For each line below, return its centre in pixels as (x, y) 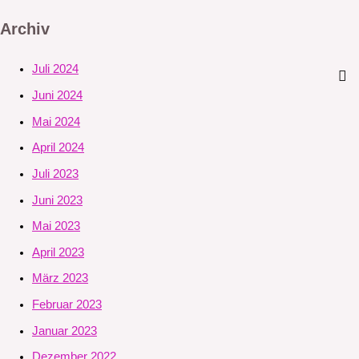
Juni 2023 (57, 200)
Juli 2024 (55, 69)
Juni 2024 (57, 95)
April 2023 (58, 252)
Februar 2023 (67, 305)
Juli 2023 (55, 173)
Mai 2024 (56, 121)
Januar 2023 (65, 331)
